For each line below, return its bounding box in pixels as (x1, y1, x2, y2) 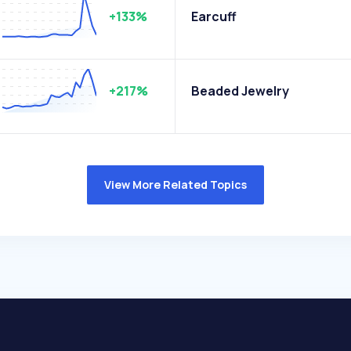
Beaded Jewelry (191, 82, 289, 100)
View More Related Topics (104, 177, 247, 192)
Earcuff (191, 8, 236, 25)
